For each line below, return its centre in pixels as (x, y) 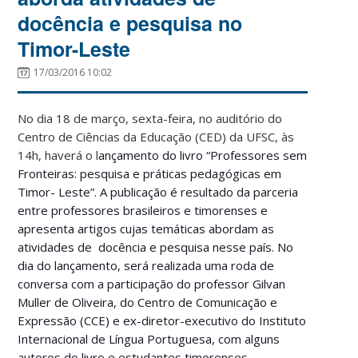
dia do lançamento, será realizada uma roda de (146, 265)
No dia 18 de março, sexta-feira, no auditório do (150, 118)
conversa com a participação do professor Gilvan (152, 283)
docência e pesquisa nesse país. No (196, 247)
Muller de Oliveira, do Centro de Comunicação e (148, 302)
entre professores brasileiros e (106, 210)
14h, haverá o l (58, 155)
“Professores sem (257, 155)
